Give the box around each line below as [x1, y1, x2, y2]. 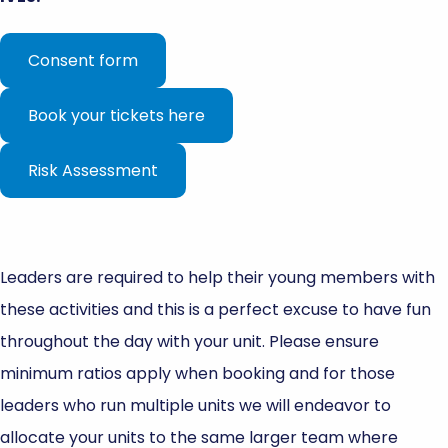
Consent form [28, 48, 138, 72]
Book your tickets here [28, 103, 205, 127]
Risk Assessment [28, 158, 158, 182]
